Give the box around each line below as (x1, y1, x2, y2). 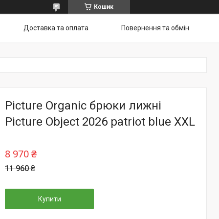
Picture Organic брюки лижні (5, 99, 161, 112)
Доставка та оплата (23, 24, 88, 32)
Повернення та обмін (121, 24, 189, 32)
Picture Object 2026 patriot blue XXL (5, 115, 195, 129)
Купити (38, 195, 61, 203)
